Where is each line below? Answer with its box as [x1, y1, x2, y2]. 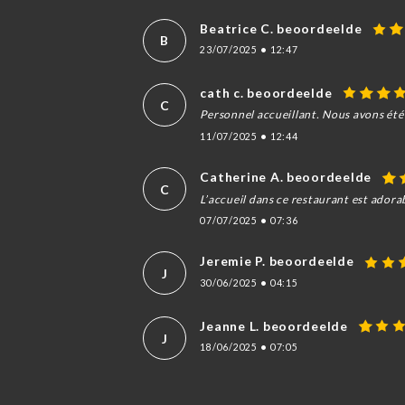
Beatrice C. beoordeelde [200, 20, 363, 36]
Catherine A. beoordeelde [200, 169, 372, 185]
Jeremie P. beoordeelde [200, 253, 354, 269]
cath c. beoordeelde [200, 85, 333, 101]
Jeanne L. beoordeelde [200, 318, 348, 334]
